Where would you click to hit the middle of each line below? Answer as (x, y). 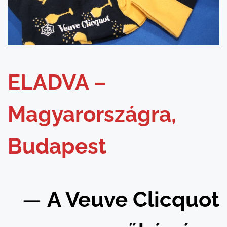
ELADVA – (57, 83)
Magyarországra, (92, 115)
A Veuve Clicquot (133, 200)
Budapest (57, 146)
